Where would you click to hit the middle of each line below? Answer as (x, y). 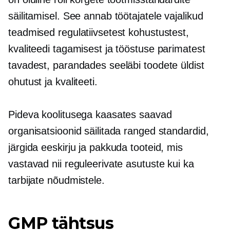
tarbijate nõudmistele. (56, 180)
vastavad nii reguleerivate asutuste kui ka (101, 164)
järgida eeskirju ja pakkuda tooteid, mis (95, 147)
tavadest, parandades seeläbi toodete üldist (106, 65)
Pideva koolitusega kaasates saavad (90, 114)
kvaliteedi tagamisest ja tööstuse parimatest (107, 49)
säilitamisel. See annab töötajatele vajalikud (106, 16)
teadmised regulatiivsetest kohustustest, (99, 32)
